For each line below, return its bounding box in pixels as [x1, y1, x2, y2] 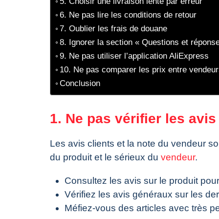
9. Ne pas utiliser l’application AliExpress [60, 51, 209, 61]
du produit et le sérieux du [50, 152, 161, 163]
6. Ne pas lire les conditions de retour [60, 10, 197, 20]
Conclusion [60, 78, 101, 88]
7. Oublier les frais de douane [60, 23, 168, 34]
